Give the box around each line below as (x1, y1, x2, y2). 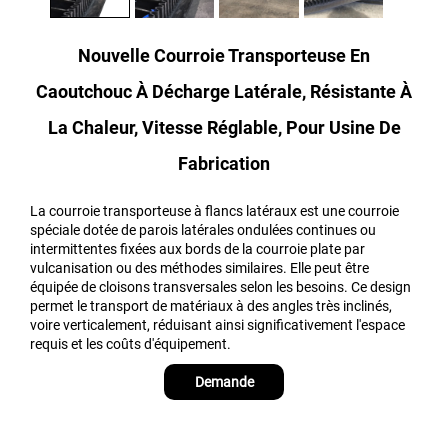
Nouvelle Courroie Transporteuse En (78, 44, 370, 66)
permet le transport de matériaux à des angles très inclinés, (30, 297, 392, 314)
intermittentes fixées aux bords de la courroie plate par (30, 240, 365, 257)
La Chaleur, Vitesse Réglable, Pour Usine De (47, 116, 401, 138)
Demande (194, 373, 254, 390)
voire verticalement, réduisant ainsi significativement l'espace (30, 316, 405, 333)
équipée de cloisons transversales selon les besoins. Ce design (30, 278, 411, 295)
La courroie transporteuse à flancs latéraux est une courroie (30, 202, 399, 219)
